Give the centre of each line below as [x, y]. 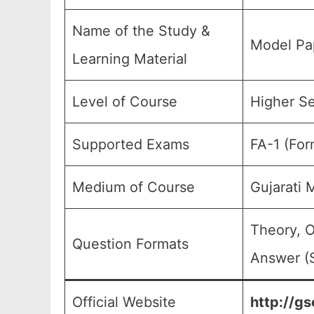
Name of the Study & [141, 31]
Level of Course [125, 102]
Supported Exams [131, 144]
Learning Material [130, 59]
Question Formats [130, 244]
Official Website [124, 302]
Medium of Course [134, 187]
